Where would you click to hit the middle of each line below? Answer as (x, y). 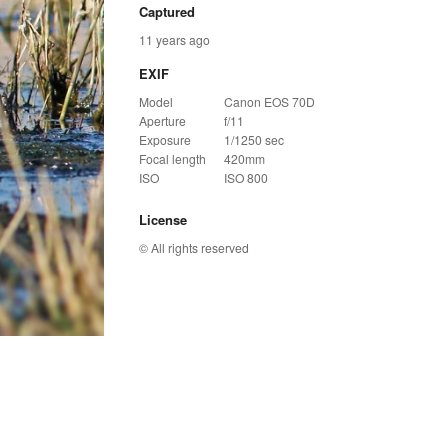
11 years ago (174, 39)
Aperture (162, 120)
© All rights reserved (193, 247)
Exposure (164, 139)
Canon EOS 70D (269, 101)
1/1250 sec (253, 139)
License (162, 219)
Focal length (172, 158)
